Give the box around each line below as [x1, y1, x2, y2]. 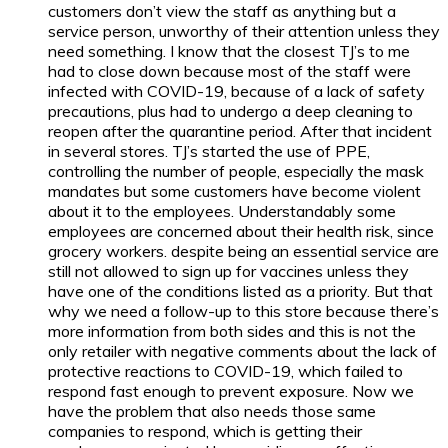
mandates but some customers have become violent [48, 180, 421, 201]
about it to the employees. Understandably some [48, 200, 396, 221]
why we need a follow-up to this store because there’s [48, 300, 439, 321]
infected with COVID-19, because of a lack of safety [48, 80, 425, 101]
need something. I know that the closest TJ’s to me [48, 40, 410, 61]
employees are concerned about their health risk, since [48, 220, 434, 241]
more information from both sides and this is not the [48, 320, 416, 341]
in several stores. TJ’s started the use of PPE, [48, 140, 370, 161]
